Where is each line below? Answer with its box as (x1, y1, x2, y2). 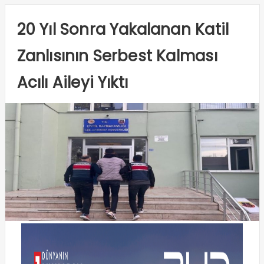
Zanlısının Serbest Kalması (16, 45, 217, 67)
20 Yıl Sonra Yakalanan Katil (16, 19, 229, 40)
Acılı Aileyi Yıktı (16, 72, 128, 93)
